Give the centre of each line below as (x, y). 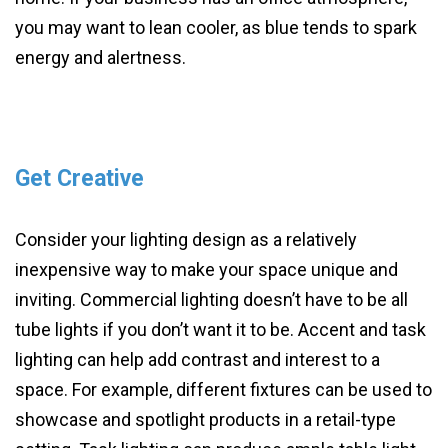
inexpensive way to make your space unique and (206, 269)
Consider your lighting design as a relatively (186, 239)
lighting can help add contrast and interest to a (197, 359)
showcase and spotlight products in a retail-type (205, 419)
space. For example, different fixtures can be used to (223, 389)
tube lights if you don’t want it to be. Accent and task (220, 329)
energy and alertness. (102, 57)
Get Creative (79, 178)
